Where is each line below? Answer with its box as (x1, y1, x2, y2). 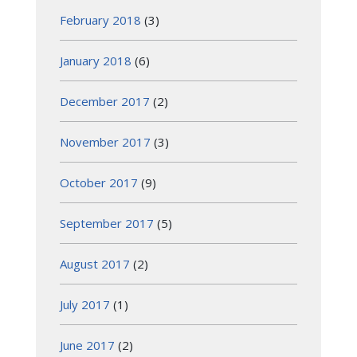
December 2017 (60, 92, 150, 109)
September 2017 (60, 214, 154, 231)
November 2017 (60, 133, 151, 150)
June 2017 (60, 336, 115, 353)
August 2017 (60, 255, 130, 272)
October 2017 (60, 174, 138, 190)
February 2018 (60, 11, 141, 28)
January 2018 (60, 52, 131, 69)
